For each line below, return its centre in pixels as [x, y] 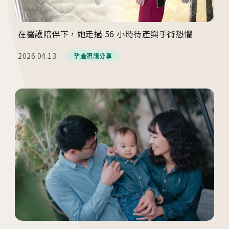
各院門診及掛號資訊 [51, 181]
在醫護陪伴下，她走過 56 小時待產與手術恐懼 [105, 34]
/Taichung [40, 217]
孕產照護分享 [93, 56]
